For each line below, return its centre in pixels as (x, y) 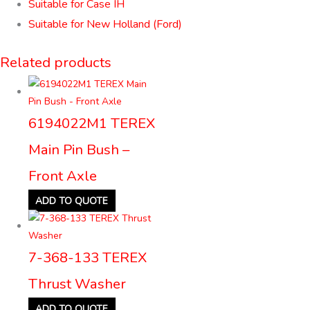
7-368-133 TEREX (88, 257)
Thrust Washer (77, 283)
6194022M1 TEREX (92, 123)
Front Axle (63, 175)
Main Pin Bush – (79, 149)
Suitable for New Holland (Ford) (106, 25)
